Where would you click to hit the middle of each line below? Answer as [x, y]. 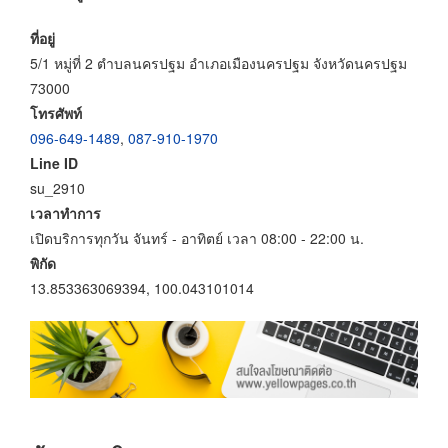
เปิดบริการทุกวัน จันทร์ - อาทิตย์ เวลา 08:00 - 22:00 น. [197, 237]
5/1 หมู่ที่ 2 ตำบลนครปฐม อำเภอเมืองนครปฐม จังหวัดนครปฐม [218, 62]
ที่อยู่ [42, 37]
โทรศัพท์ [56, 112]
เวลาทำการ [65, 212]
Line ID [54, 162]
